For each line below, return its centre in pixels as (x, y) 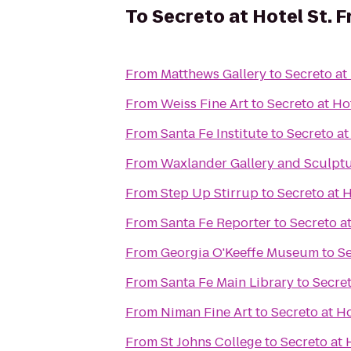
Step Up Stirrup (210, 193)
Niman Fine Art (206, 312)
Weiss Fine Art (204, 104)
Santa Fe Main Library (227, 282)
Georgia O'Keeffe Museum (240, 253)
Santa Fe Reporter (216, 223)
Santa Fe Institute (214, 134)
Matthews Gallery (213, 74)
